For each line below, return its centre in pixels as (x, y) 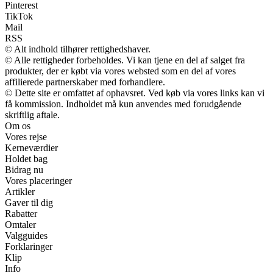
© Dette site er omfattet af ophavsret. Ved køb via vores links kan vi (135, 93)
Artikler (20, 192)
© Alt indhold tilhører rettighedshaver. (78, 49)
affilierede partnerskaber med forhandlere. (85, 82)
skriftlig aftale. (32, 115)
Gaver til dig (29, 203)
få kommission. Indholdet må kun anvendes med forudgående (123, 104)
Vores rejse (26, 137)
